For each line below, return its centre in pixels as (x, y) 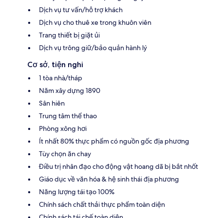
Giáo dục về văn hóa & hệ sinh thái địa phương (109, 179)
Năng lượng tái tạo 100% (77, 191)
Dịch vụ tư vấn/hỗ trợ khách (81, 9)
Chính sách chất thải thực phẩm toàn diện (102, 204)
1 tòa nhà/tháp (61, 78)
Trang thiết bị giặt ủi (69, 35)
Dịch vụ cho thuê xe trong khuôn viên (95, 22)
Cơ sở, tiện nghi (55, 64)
